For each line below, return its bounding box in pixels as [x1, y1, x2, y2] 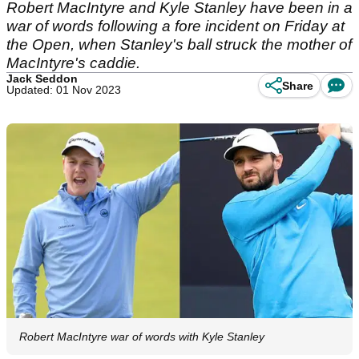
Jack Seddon [6, 72, 78, 85]
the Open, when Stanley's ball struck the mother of [6, 36, 352, 53]
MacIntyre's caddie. [6, 54, 140, 71]
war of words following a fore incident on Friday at [6, 18, 345, 34]
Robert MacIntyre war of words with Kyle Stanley [19, 330, 264, 344]
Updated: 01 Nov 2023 [6, 83, 121, 96]
